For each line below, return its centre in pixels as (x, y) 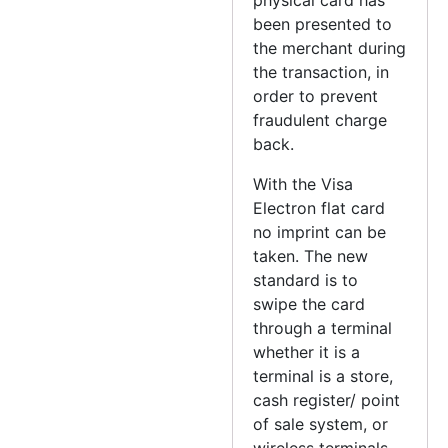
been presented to (323, 23)
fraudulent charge (320, 119)
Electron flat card (319, 207)
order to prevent (316, 95)
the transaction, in (321, 71)
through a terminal (323, 327)
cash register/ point (327, 399)
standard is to (306, 279)
